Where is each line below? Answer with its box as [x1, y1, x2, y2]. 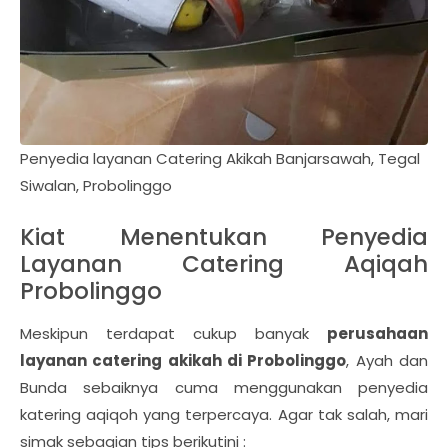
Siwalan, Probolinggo [20, 175, 172, 197]
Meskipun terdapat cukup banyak [20, 323, 327, 345]
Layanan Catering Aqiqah [20, 248, 428, 281]
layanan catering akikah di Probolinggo [20, 350, 347, 372]
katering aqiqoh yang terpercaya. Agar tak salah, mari [20, 404, 428, 426]
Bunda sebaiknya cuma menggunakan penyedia [20, 377, 428, 399]
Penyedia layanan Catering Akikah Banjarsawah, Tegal [20, 148, 420, 170]
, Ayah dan [346, 350, 429, 372]
